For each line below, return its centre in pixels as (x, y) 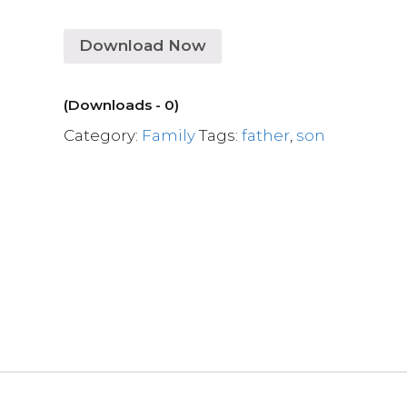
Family (169, 135)
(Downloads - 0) (122, 104)
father (266, 135)
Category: (103, 135)
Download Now (143, 45)
